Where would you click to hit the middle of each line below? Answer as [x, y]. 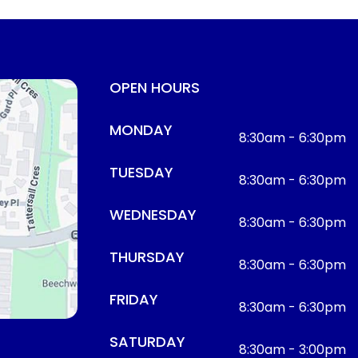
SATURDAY [147, 342]
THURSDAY [147, 257]
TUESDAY [141, 172]
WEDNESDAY [153, 215]
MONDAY [141, 130]
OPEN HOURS [155, 88]
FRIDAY [134, 299]
